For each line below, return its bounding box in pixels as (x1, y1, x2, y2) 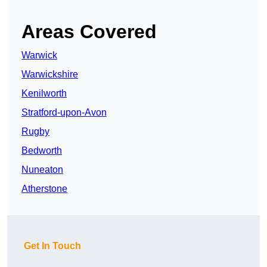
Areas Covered (21, 21, 157, 43)
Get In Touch (24, 241, 81, 252)
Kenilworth (21, 88, 67, 99)
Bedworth (21, 145, 62, 156)
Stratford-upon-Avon (21, 107, 107, 118)
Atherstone (21, 184, 67, 194)
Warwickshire (21, 69, 78, 80)
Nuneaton (21, 164, 63, 175)
